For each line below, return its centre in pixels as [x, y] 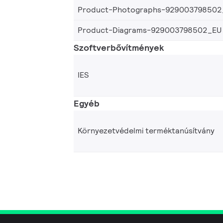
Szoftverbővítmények [119, 47]
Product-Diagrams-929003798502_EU [150, 30]
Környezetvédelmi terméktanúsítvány [146, 131]
